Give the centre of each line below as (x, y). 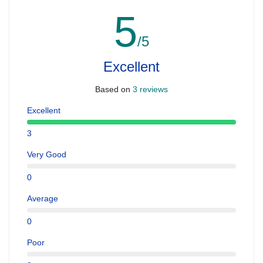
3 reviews (149, 90)
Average (43, 198)
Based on (113, 90)
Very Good (47, 154)
